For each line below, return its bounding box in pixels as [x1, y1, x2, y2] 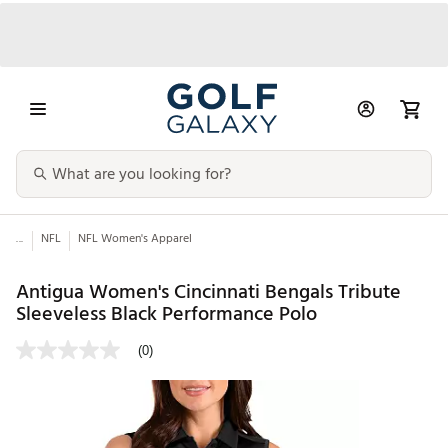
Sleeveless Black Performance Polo [16, 297, 317, 330]
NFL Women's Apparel [77, 229, 192, 249]
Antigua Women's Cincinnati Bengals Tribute [16, 275, 401, 308]
